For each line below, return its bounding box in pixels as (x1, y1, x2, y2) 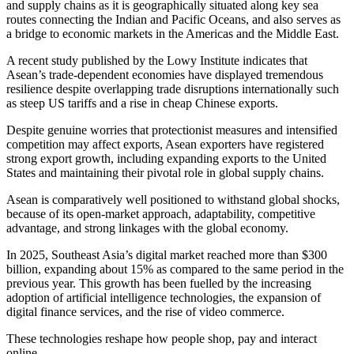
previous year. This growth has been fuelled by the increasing (6, 277, 311, 291)
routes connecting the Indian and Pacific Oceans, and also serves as (6, 13, 341, 27)
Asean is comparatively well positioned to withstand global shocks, (6, 193, 340, 207)
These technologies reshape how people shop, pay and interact (6, 332, 317, 346)
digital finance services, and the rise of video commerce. (6, 305, 284, 319)
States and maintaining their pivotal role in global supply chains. (6, 166, 324, 180)
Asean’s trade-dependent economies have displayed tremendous (6, 68, 323, 82)
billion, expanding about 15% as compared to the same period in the (6, 262, 344, 277)
